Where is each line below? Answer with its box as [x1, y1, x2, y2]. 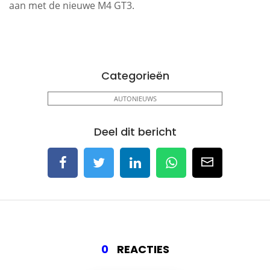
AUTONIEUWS [113, 94, 157, 103]
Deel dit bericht [93, 124, 177, 139]
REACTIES [114, 242, 169, 257]
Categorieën [101, 68, 169, 83]
